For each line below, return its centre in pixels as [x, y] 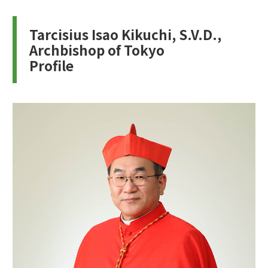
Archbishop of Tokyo [97, 49]
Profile [51, 65]
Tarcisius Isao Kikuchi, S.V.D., [125, 34]
